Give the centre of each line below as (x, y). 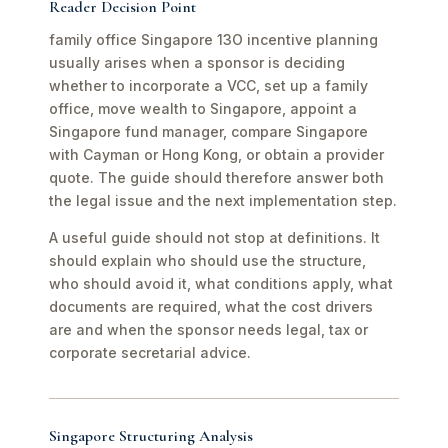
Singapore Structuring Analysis (151, 436)
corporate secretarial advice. (150, 352)
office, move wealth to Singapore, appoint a (203, 108)
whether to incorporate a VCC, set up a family (208, 85)
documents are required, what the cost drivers (211, 306)
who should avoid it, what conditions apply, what (221, 283)
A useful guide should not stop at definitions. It (214, 237)
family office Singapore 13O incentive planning (213, 39)
